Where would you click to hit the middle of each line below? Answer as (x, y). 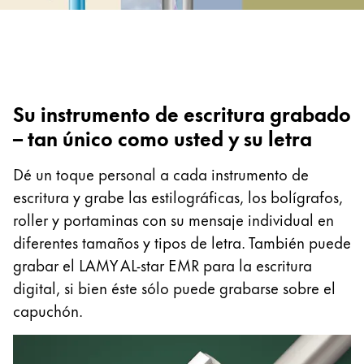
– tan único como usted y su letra (162, 136)
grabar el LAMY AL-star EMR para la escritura (162, 264)
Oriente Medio (82, 19)
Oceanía (60, 52)
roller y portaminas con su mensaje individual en (173, 219)
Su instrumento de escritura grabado (182, 112)
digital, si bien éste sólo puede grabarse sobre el (174, 287)
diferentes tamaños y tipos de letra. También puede (182, 241)
